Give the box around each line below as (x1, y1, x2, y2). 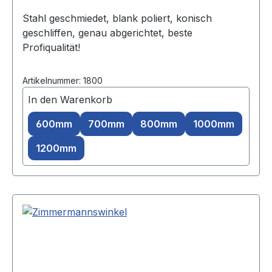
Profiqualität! (22, 41, 80, 54)
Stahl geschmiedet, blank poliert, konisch (22, 12, 212, 25)
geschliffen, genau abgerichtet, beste (22, 27, 192, 39)
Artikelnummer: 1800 (22, 75, 103, 86)
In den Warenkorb (28, 93, 112, 106)
